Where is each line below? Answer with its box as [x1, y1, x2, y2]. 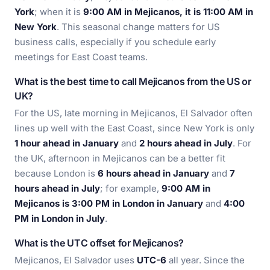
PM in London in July [14, 213, 105, 224]
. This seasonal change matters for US [57, 21, 220, 33]
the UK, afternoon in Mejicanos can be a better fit [14, 152, 225, 164]
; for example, [100, 183, 162, 194]
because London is [14, 168, 98, 179]
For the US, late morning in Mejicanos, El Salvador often [14, 107, 253, 119]
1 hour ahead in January [14, 137, 119, 149]
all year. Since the [166, 254, 245, 266]
